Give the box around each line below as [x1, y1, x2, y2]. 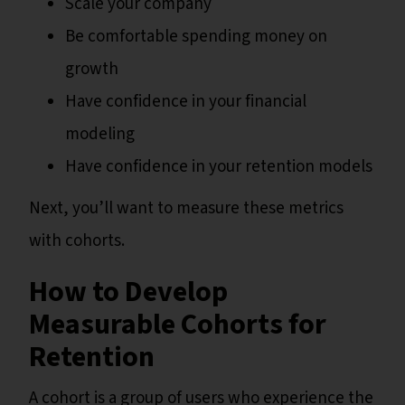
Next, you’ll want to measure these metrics [29, 196, 344, 221]
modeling [65, 122, 135, 147]
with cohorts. [29, 229, 125, 254]
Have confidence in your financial [65, 89, 306, 115]
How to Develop [29, 271, 228, 314]
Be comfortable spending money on [65, 24, 327, 50]
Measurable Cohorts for [29, 304, 326, 346]
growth [65, 57, 118, 82]
